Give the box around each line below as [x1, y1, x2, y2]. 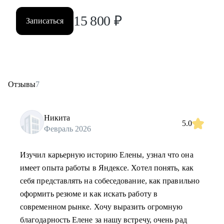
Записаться [26, 16, 63, 25]
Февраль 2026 [44, 124, 91, 133]
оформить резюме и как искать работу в [20, 189, 157, 198]
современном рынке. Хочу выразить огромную [20, 202, 183, 211]
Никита [44, 113, 70, 122]
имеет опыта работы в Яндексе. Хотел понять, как [20, 163, 193, 172]
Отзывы [8, 80, 35, 88]
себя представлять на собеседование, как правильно [20, 176, 199, 185]
